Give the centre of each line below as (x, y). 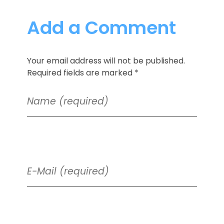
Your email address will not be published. (106, 60)
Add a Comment (101, 27)
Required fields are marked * (82, 72)
